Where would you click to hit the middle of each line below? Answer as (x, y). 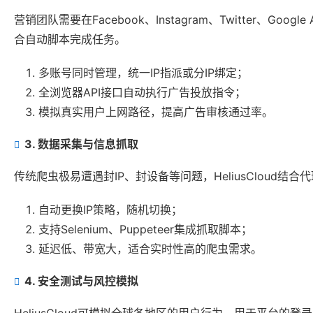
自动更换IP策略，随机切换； (110, 210)
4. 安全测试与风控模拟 (81, 281)
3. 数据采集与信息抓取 (81, 144)
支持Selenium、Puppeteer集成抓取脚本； (145, 230)
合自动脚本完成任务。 (70, 39)
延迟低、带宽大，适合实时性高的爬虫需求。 (150, 249)
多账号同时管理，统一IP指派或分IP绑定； (143, 73)
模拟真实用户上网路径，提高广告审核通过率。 (156, 112)
